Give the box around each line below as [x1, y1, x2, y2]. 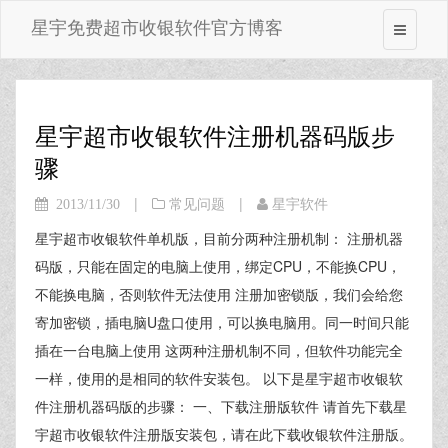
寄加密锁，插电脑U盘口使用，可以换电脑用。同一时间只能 [35, 312, 409, 332]
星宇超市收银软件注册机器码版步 [35, 117, 395, 152]
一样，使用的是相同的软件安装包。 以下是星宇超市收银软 [35, 368, 403, 388]
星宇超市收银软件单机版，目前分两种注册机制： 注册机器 [35, 228, 403, 248]
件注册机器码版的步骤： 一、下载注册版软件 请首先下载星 [35, 396, 407, 416]
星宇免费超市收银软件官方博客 [31, 13, 283, 39]
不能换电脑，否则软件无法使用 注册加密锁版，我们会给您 [35, 284, 403, 304]
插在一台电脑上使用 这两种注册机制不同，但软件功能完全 [35, 340, 403, 360]
